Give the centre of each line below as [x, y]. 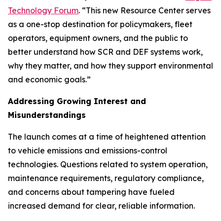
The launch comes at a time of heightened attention [107, 137]
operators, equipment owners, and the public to [98, 38]
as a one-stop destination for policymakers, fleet [100, 24]
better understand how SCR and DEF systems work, [105, 52]
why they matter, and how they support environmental [110, 66]
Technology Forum [43, 10]
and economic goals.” [49, 79]
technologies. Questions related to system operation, [108, 164]
